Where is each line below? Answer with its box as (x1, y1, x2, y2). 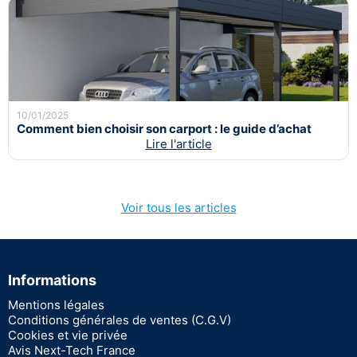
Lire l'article (145, 135, 212, 151)
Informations (8, 271, 96, 288)
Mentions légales (8, 296, 104, 312)
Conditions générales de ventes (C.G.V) (8, 312, 231, 328)
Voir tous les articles (120, 199, 237, 215)
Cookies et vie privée (8, 327, 127, 343)
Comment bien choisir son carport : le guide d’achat (17, 120, 312, 136)
